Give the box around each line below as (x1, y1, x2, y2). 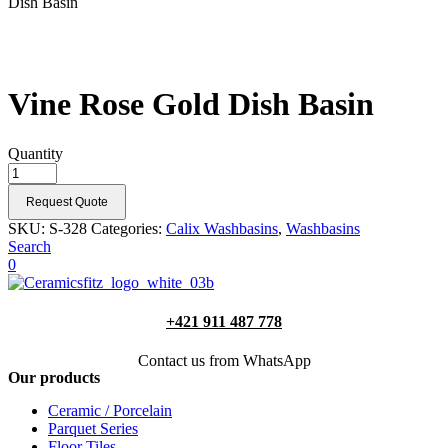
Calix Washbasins (166, 219, 278, 237)
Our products (8, 369, 100, 387)
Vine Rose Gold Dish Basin (8, 86, 374, 123)
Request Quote (26, 194, 108, 209)
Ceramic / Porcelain (48, 402, 172, 420)
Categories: (91, 219, 166, 237)
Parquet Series (48, 420, 138, 438)
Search (8, 237, 51, 255)
